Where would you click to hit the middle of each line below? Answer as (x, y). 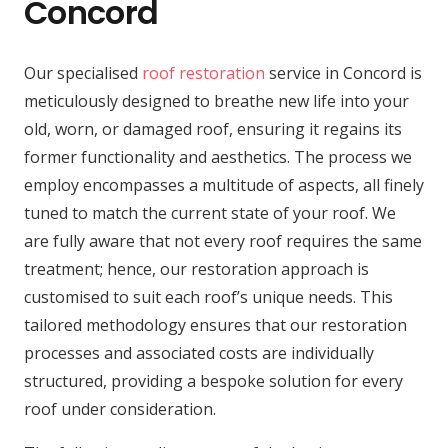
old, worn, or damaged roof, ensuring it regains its (213, 128)
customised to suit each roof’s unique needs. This (208, 296)
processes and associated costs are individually (199, 352)
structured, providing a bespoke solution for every (213, 380)
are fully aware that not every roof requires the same (223, 240)
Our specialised (83, 72)
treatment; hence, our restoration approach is (196, 268)
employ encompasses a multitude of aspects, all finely (224, 184)
